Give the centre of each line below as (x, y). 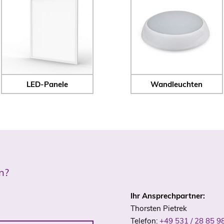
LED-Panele (47, 84)
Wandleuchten (177, 84)
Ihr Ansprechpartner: (167, 196)
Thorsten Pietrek (158, 208)
